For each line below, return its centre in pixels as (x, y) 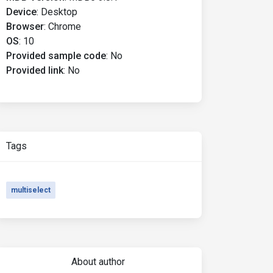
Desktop (59, 12)
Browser (25, 27)
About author (98, 262)
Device (21, 12)
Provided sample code (56, 56)
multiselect (31, 190)
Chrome (65, 27)
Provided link (35, 70)
